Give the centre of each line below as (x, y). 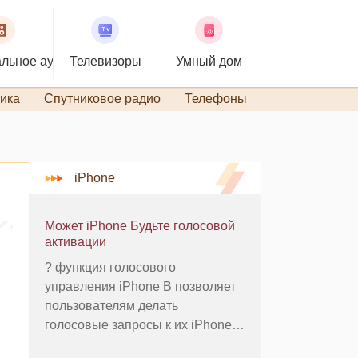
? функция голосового (50, 267)
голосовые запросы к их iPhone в (143, 325)
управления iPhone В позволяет (140, 286)
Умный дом (209, 61)
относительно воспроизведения (139, 344)
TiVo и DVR (304, 99)
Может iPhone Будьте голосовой (140, 226)
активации (76, 242)
